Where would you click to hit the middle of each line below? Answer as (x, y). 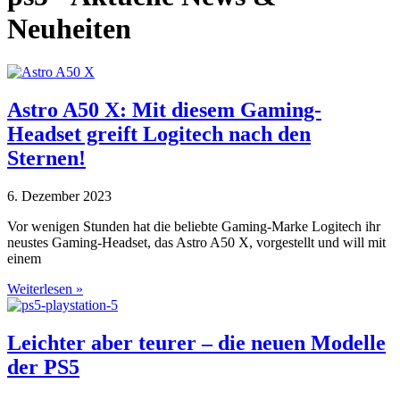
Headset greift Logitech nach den (159, 133)
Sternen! (46, 158)
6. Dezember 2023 (59, 196)
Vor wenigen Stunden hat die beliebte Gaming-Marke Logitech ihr (194, 226)
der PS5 (43, 367)
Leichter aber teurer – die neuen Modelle (196, 342)
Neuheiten (69, 28)
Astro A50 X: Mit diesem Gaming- (164, 109)
